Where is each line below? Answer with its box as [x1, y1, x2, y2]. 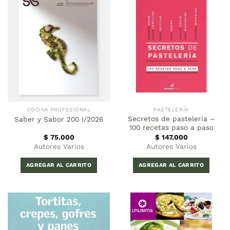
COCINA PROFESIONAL [27, 107, 91, 113]
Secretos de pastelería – [128, 114, 215, 123]
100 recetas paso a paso [129, 123, 214, 132]
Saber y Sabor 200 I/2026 [14, 114, 103, 123]
